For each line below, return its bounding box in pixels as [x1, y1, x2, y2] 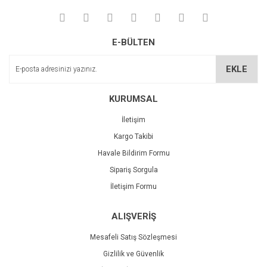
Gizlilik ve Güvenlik [103, 250, 164, 258]
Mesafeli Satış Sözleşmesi [90, 233, 177, 241]
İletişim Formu [110, 182, 157, 191]
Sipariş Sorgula [109, 166, 158, 174]
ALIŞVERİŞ [111, 211, 156, 222]
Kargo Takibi [114, 132, 153, 141]
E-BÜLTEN [112, 37, 155, 48]
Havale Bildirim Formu [97, 149, 170, 157]
